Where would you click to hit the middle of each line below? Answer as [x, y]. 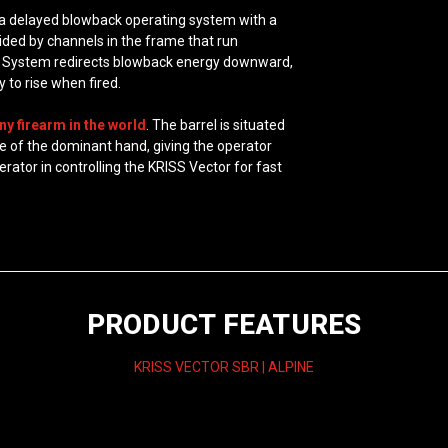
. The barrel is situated [216, 125]
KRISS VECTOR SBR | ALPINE [224, 366]
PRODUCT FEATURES [224, 324]
